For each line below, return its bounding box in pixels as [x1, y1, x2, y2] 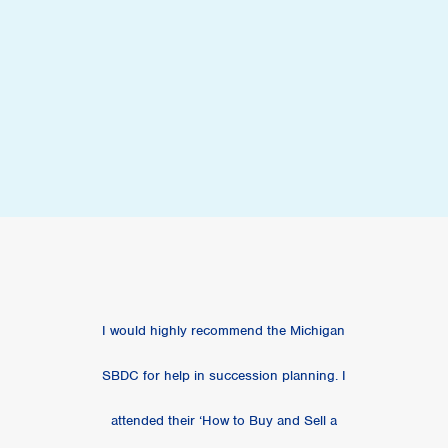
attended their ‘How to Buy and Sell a [110, 412, 337, 430]
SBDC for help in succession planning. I [101, 367, 346, 385]
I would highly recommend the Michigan [102, 322, 346, 340]
